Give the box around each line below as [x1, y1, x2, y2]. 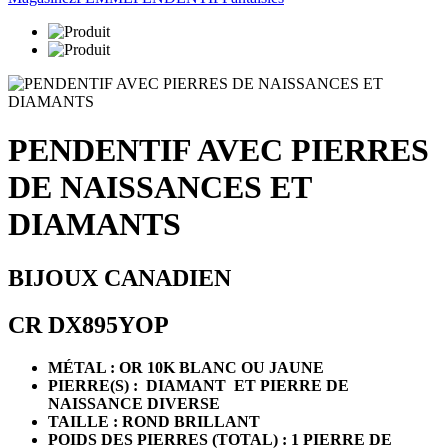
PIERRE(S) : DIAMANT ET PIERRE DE [48, 376, 349, 394]
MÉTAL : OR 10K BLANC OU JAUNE [48, 358, 324, 376]
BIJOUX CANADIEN [8, 264, 231, 291]
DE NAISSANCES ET [8, 169, 311, 206]
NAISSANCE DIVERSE [48, 394, 224, 412]
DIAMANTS [8, 206, 181, 243]
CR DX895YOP [8, 311, 169, 338]
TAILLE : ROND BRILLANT [48, 412, 260, 430]
